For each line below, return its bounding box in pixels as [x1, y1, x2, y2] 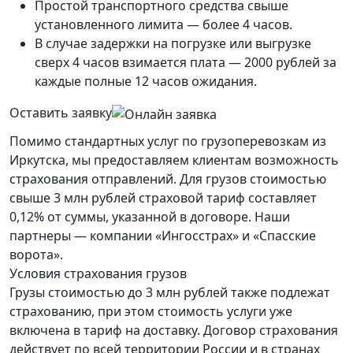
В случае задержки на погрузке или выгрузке [35, 35, 311, 53]
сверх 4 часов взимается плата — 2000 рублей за [35, 54, 336, 72]
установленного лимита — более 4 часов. [35, 16, 292, 34]
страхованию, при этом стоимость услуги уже [9, 302, 292, 320]
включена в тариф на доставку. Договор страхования [9, 321, 338, 339]
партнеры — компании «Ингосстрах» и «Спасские [9, 226, 316, 244]
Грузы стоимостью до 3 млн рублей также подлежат [9, 283, 330, 301]
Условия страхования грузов [9, 264, 187, 282]
